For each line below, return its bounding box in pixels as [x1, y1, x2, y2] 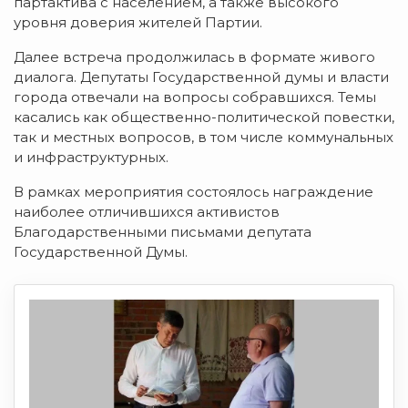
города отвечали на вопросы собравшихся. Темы [14, 87, 376, 106]
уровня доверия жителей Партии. [14, 13, 262, 31]
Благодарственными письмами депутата [14, 222, 311, 240]
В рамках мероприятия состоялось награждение [14, 182, 373, 200]
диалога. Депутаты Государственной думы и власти [14, 67, 389, 86]
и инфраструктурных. [14, 148, 168, 166]
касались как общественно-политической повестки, [14, 107, 394, 126]
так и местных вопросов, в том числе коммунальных [14, 127, 393, 146]
